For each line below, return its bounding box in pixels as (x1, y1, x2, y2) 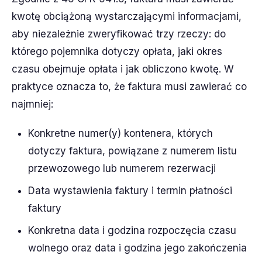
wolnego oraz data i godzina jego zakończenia (28, 242, 247, 254)
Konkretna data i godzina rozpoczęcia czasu (28, 224, 236, 236)
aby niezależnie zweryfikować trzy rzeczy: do (12, 27, 226, 40)
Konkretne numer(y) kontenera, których (28, 127, 213, 139)
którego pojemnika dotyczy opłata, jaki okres (12, 45, 222, 57)
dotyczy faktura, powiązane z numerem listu (28, 144, 237, 157)
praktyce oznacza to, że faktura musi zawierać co (12, 80, 247, 92)
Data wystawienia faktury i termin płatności (28, 184, 232, 196)
